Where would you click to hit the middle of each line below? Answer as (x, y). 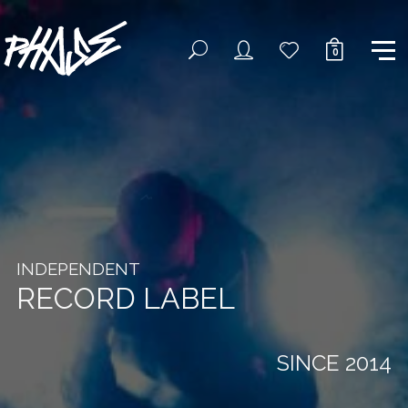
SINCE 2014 (334, 362)
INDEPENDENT (78, 268)
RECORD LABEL (125, 298)
